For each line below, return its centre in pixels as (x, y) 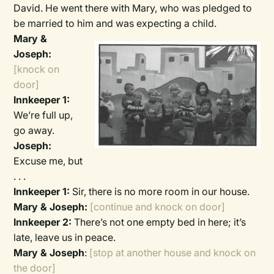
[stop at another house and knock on (173, 253)
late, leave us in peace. (65, 237)
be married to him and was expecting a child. (115, 23)
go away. (34, 130)
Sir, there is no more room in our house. (161, 191)
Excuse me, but (48, 161)
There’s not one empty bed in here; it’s (159, 222)
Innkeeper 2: (43, 222)
